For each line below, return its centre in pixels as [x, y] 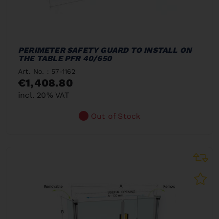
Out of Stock [116, 116]
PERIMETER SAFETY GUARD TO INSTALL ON [105, 50]
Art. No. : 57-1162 [47, 71]
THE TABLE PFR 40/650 [65, 58]
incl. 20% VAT [44, 95]
